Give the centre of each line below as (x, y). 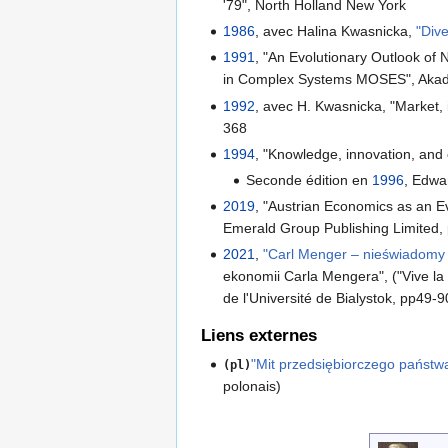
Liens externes (259, 335)
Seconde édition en (308, 179)
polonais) (252, 385)
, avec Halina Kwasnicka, (336, 31)
